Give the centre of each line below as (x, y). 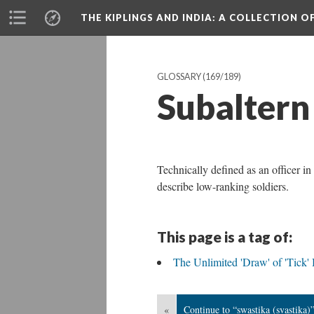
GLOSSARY (179, 77)
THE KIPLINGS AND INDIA (146, 18)
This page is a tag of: (225, 237)
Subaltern (233, 107)
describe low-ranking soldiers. (223, 186)
